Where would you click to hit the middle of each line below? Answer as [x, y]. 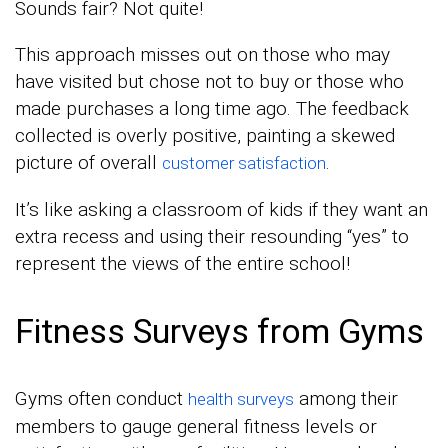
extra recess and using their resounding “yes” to [212, 236]
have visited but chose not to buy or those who [209, 81]
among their [346, 398]
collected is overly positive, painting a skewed [205, 135]
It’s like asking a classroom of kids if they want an [221, 209]
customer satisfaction [244, 162]
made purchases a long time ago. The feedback [212, 108]
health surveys [241, 398]
